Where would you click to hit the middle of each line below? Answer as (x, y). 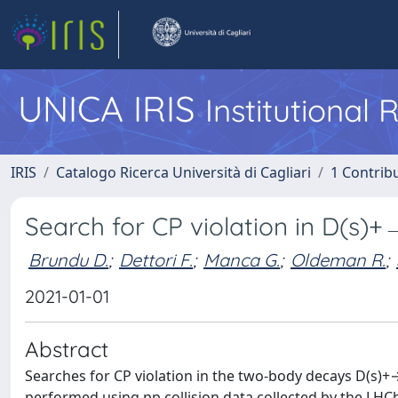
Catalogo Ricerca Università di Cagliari (183, 172)
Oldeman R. (338, 259)
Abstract (67, 349)
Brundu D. (68, 259)
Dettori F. (156, 259)
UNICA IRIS (111, 108)
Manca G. (242, 259)
